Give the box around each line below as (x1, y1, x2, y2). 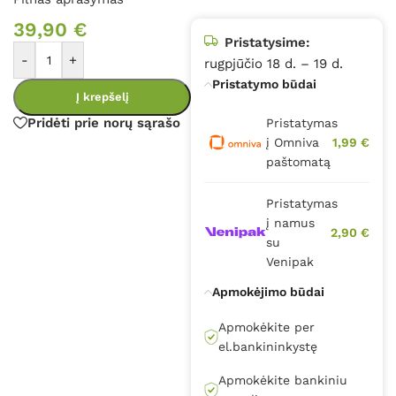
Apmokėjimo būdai (212, 284, 325, 299)
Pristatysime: (225, 34, 311, 50)
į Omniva (266, 134, 320, 149)
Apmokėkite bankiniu (218, 372, 348, 387)
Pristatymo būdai (212, 76, 317, 91)
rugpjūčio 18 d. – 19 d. (204, 55, 344, 72)
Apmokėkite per (218, 319, 316, 334)
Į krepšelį (75, 89, 129, 103)
